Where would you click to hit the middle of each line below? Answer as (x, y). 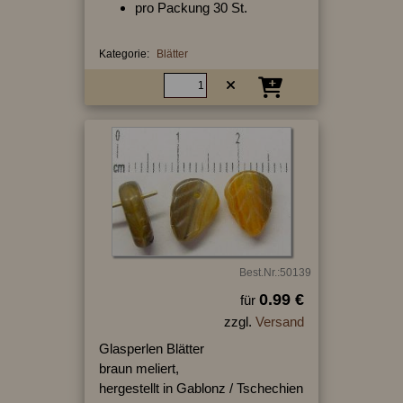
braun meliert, (139, 368)
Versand (279, 321)
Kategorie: (124, 54)
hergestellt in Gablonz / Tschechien (201, 388)
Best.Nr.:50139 (275, 272)
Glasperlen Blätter (151, 348)
